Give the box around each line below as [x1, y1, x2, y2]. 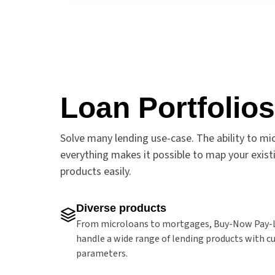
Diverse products [76, 201, 166, 214]
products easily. [60, 163, 131, 179]
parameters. [76, 246, 128, 260]
